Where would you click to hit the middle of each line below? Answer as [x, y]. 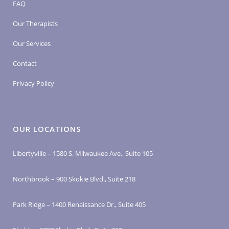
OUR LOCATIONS [47, 129]
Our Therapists [35, 24]
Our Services [32, 43]
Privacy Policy [33, 83]
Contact [25, 63]
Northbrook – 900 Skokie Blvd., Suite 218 [74, 179]
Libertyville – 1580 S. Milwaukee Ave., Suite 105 [83, 153]
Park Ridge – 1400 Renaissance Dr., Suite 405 [79, 204]
